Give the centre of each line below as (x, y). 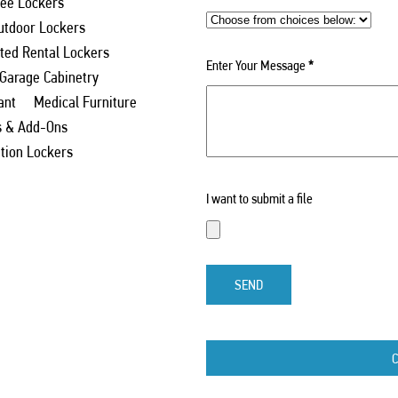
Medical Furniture (85, 101)
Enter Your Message (255, 65)
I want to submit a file (259, 198)
